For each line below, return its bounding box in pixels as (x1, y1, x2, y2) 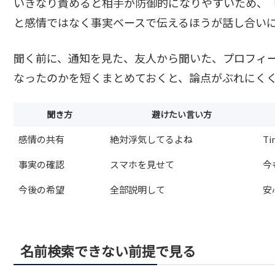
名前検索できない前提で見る (20, 240, 196, 260)
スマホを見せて (109, 157, 174, 171)
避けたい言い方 (151, 107, 212, 120)
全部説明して (109, 182, 165, 196)
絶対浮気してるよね (109, 132, 193, 145)
